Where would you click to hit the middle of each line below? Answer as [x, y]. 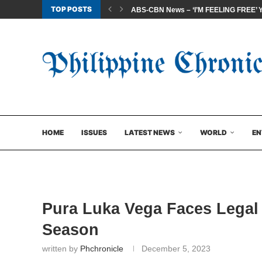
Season [70, 230]
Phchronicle [102, 249]
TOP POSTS [71, 9]
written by [61, 249]
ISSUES [94, 132]
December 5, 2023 [176, 249]
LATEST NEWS [150, 132]
